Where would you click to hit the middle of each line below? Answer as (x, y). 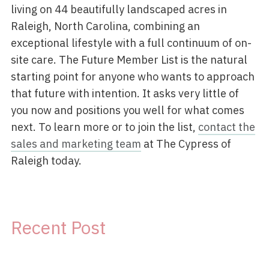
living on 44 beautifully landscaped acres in (119, 9)
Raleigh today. (46, 161)
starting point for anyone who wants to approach (132, 77)
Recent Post (58, 228)
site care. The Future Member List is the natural (129, 60)
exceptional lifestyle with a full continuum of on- (131, 43)
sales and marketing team (76, 144)
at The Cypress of (186, 144)
